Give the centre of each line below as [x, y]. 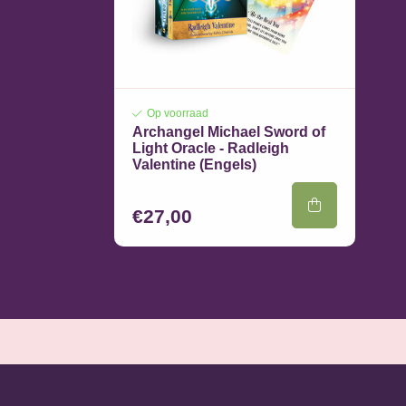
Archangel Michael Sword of [229, 132]
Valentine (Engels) [194, 164]
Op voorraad [178, 113]
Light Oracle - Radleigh [211, 148]
